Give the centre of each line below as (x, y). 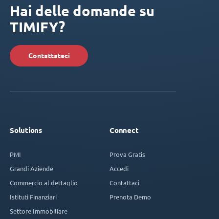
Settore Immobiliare (39, 211)
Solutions (26, 131)
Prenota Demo (130, 197)
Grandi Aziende (32, 169)
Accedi (119, 169)
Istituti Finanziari (33, 197)
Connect (124, 131)
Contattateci (49, 56)
